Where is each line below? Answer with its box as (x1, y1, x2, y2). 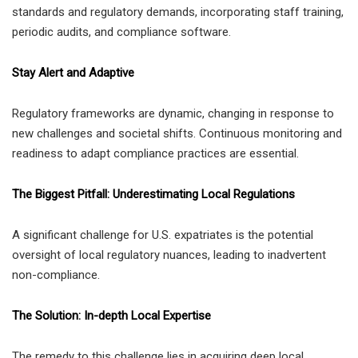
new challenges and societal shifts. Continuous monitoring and (12, 125, 342, 141)
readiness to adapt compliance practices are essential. (12, 145, 299, 161)
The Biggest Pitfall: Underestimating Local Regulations (12, 186, 295, 201)
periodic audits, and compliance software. (12, 24, 231, 39)
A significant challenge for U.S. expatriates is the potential (12, 227, 313, 242)
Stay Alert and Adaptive (12, 65, 134, 80)
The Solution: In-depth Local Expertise (12, 308, 211, 323)
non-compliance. (12, 267, 100, 282)
